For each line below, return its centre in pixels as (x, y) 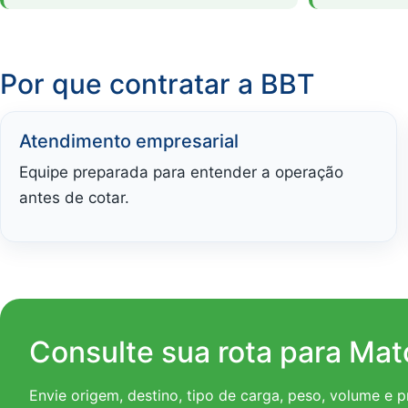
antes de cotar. (74, 197)
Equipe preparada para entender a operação (181, 172)
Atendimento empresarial (129, 141)
